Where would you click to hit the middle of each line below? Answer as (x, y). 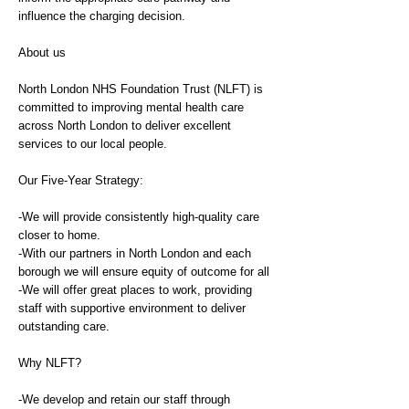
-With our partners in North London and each (135, 253)
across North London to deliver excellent (125, 126)
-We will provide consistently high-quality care (139, 217)
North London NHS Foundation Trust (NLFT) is (141, 89)
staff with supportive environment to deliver (132, 308)
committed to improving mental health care (131, 107)
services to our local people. (93, 144)
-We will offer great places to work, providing (135, 290)
